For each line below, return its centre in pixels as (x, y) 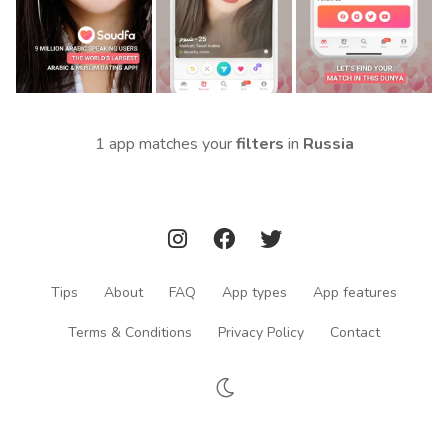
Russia (328, 143)
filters (259, 143)
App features (355, 292)
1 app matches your (165, 143)
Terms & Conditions (130, 332)
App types (254, 292)
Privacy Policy (261, 332)
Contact (355, 332)
